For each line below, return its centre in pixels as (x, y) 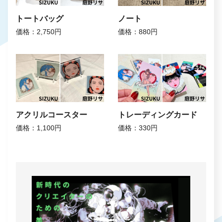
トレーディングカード (158, 114)
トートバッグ (40, 19)
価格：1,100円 (39, 128)
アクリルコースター (52, 114)
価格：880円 (138, 32)
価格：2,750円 (39, 32)
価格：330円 (138, 128)
